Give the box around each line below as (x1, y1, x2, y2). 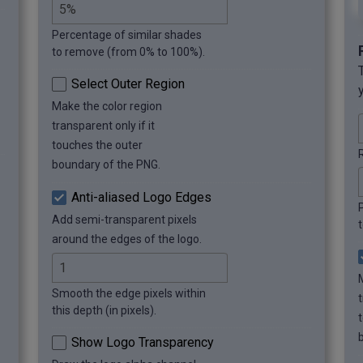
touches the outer (52, 138, 143, 152)
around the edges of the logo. (52, 232, 202, 246)
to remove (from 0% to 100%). (52, 45, 205, 58)
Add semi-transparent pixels (52, 212, 197, 226)
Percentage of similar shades (52, 28, 202, 41)
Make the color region (52, 99, 162, 113)
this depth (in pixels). (52, 303, 156, 317)
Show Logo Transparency (71, 334, 214, 350)
